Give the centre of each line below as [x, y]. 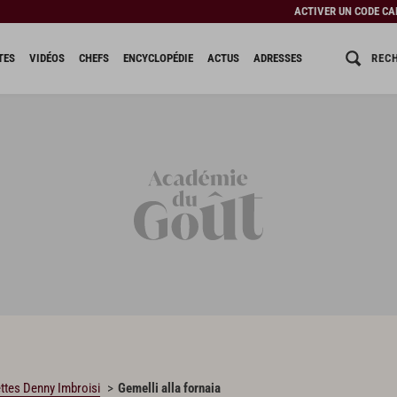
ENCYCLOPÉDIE [158, 58]
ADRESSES [277, 58]
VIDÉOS [47, 58]
